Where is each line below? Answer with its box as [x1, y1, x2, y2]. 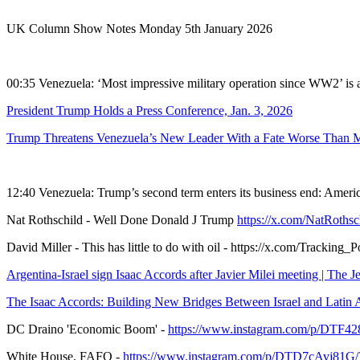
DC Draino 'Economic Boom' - [6, 322, 168, 337]
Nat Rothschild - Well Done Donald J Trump [6, 213, 237, 227]
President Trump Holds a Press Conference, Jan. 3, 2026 [6, 104, 292, 118]
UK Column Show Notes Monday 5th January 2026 [6, 22, 272, 36]
